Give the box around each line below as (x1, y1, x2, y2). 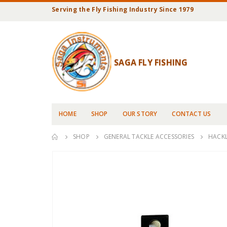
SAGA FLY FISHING (114, 57, 188, 68)
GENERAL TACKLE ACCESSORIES (103, 132, 195, 141)
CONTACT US (172, 109, 211, 118)
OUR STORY (122, 109, 158, 118)
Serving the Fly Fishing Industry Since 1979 (52, 5, 194, 14)
